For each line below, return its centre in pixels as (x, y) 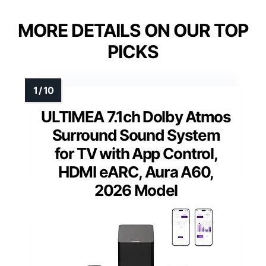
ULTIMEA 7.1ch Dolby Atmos (136, 117)
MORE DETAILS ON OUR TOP (133, 31)
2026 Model (136, 191)
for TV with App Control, (136, 154)
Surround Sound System (136, 135)
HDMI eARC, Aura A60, (136, 172)
